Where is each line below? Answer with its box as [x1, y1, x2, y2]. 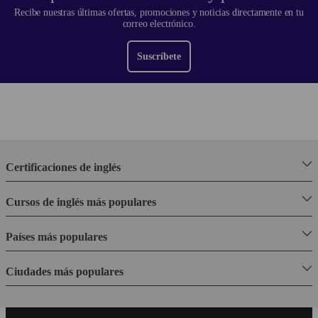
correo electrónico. [122, 18, 196, 29]
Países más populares [6, 230, 107, 243]
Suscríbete [137, 50, 181, 62]
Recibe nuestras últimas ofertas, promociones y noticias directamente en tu [14, 6, 304, 18]
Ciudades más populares [6, 265, 124, 278]
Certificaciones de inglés [6, 160, 121, 173]
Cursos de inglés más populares [6, 195, 156, 208]
